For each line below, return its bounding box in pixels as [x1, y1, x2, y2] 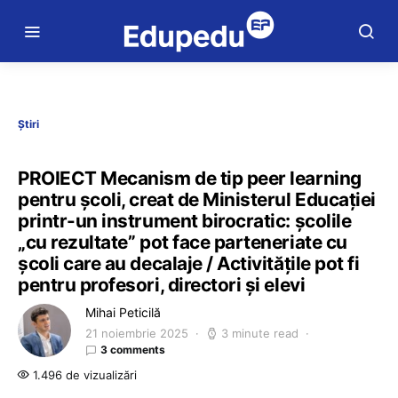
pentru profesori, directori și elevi [18, 274, 306, 296]
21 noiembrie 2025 [85, 326, 188, 340]
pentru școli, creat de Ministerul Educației [18, 188, 376, 211]
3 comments [100, 343, 165, 356]
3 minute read [221, 326, 298, 340]
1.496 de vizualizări [29, 368, 137, 382]
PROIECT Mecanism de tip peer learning [18, 167, 362, 189]
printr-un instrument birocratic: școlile [18, 210, 352, 232]
